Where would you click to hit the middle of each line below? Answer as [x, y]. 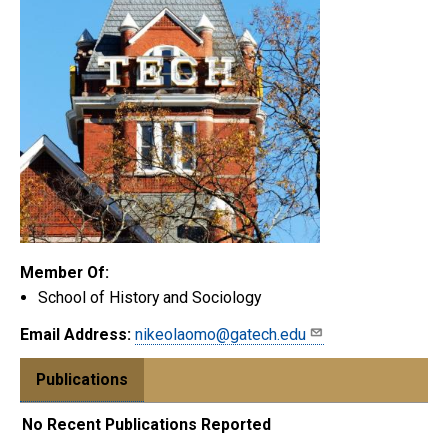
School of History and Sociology [149, 297]
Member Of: [64, 272]
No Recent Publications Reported [146, 424]
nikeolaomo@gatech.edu [220, 334]
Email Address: [75, 334]
